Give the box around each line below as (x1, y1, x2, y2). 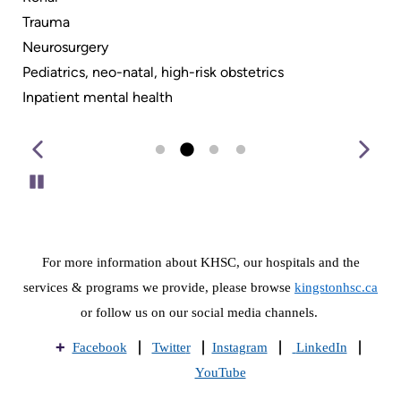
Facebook (72, 340, 127, 355)
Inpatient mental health (22, 89, 173, 107)
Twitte (151, 340, 186, 355)
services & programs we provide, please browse (23, 280, 294, 295)
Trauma (22, 13, 70, 31)
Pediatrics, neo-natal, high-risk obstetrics (22, 64, 284, 81)
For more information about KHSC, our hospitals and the (41, 255, 360, 270)
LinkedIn (295, 340, 347, 355)
